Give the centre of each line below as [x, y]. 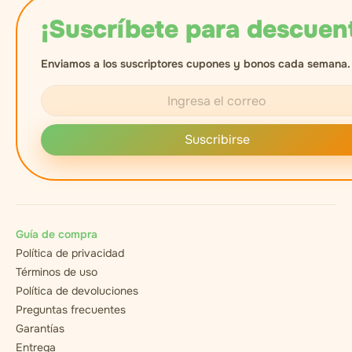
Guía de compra [57, 235]
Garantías [40, 329]
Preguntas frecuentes [71, 310]
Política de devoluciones [77, 291]
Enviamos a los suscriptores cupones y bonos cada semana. [196, 64]
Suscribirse [217, 140]
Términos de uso [57, 272]
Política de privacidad [70, 253]
